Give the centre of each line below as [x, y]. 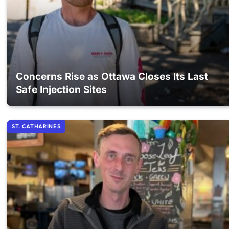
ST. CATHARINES [36, 126]
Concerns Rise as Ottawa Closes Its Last [112, 77]
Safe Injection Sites [62, 90]
